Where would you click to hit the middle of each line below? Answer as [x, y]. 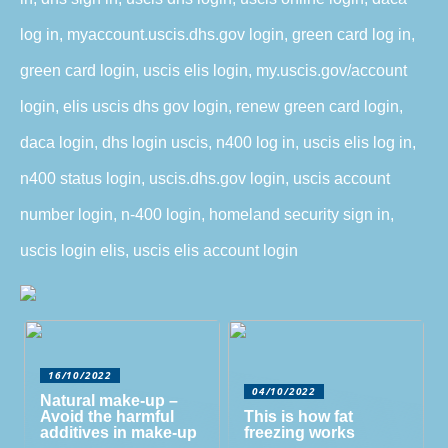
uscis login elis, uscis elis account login [159, 251]
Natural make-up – [109, 401]
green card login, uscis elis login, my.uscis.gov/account [213, 71]
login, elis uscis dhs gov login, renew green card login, [211, 107]
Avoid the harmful [107, 417]
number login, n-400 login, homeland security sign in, [207, 215]
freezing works [300, 433]
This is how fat [299, 417]
